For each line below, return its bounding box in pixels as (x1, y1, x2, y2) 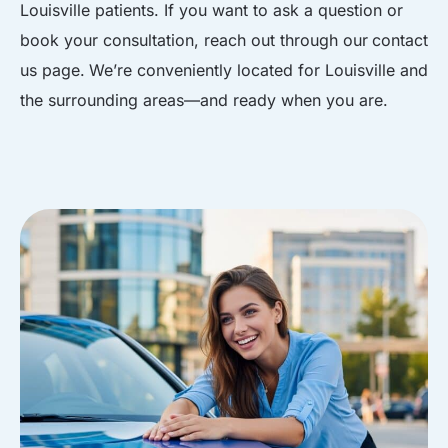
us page (20, 60, 80, 80)
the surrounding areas (20, 90, 184, 110)
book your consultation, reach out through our (20, 30, 368, 50)
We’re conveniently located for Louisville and (89, 60, 428, 80)
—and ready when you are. (184, 90, 388, 110)
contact (372, 30, 428, 50)
